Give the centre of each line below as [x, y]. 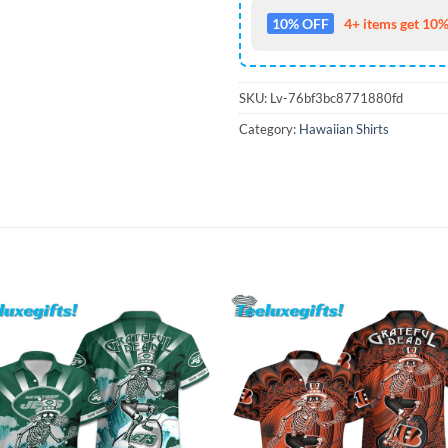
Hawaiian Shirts [344, 129]
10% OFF [300, 24]
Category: [269, 129]
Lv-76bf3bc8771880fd [336, 98]
